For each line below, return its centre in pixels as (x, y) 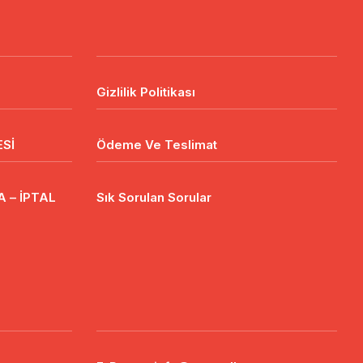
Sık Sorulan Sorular (154, 197)
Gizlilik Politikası (145, 92)
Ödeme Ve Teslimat (156, 145)
